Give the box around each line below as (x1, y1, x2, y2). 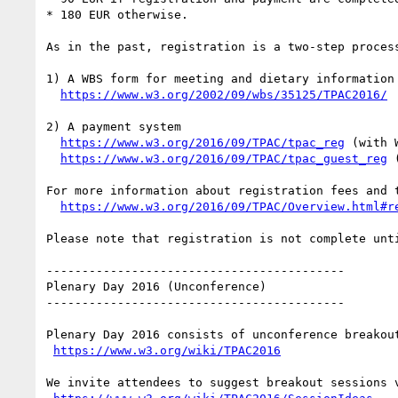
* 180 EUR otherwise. (46, 7, 188, 21)
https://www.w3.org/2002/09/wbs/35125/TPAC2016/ (60, 87, 387, 101)
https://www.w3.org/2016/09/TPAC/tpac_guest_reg (60, 151, 387, 165)
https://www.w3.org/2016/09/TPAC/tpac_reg (60, 135, 345, 149)
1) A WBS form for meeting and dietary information (46, 71, 394, 85)
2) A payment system (46, 119, 181, 133)
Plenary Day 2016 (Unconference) (46, 279, 267, 293)
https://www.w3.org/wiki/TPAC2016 (53, 343, 281, 357)
